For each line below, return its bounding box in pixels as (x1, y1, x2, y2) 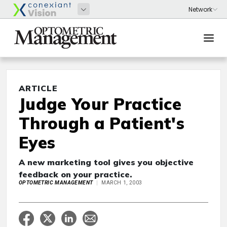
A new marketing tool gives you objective (19, 157, 194, 167)
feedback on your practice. (19, 169, 132, 179)
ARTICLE (19, 83, 58, 93)
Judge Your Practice (19, 94, 182, 114)
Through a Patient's (19, 113, 185, 133)
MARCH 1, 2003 (101, 179, 142, 186)
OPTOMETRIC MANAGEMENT (19, 179, 93, 186)
